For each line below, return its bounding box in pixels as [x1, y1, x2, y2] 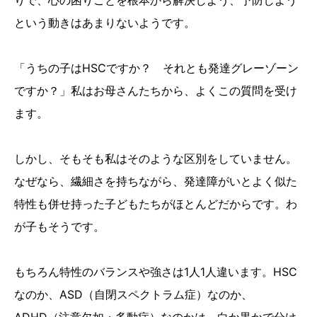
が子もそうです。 [14, 219, 105, 234]
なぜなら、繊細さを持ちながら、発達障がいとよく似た [14, 174, 297, 189]
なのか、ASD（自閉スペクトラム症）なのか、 [14, 287, 253, 302]
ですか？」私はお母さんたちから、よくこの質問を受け [14, 83, 297, 98]
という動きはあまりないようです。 [14, 16, 195, 30]
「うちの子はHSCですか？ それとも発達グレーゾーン [14, 61, 299, 76]
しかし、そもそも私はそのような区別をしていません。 [14, 151, 297, 166]
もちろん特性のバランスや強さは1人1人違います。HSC [14, 265, 297, 279]
